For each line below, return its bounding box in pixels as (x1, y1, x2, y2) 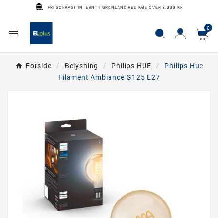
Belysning (64, 62, 98, 70)
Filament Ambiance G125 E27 (58, 73, 160, 82)
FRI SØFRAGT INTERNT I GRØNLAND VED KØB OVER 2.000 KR (47, 5, 183, 10)
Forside (25, 62, 52, 70)
